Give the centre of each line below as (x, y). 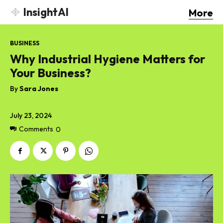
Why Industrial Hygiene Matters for (108, 58)
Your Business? (51, 72)
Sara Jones (39, 88)
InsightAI (46, 12)
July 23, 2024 (31, 115)
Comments (36, 129)
